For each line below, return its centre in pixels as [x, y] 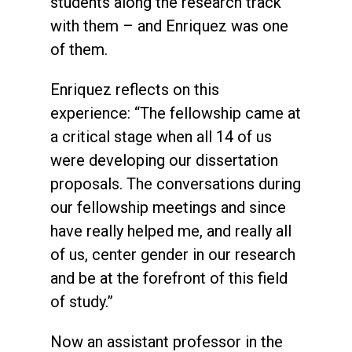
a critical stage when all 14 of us [161, 136]
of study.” [82, 301]
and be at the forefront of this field [169, 278]
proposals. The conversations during [176, 183]
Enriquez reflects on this [135, 89]
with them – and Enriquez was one [169, 26]
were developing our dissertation [164, 160]
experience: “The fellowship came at [176, 113]
